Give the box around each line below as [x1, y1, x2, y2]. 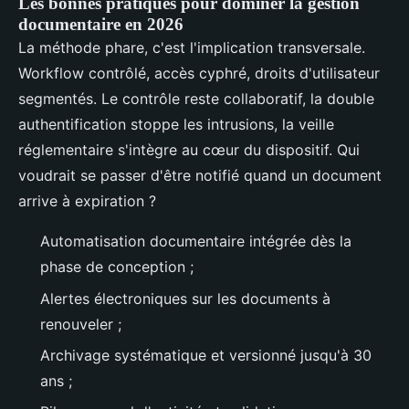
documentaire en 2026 [18, 15, 184, 35]
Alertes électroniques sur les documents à [40, 288, 330, 308]
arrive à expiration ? [18, 192, 156, 211]
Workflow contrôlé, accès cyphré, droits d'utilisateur [18, 64, 380, 83]
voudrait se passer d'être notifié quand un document [18, 166, 382, 185]
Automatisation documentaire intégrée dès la [40, 232, 351, 251]
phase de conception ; [40, 257, 194, 277]
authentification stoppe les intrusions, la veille [18, 115, 334, 134]
